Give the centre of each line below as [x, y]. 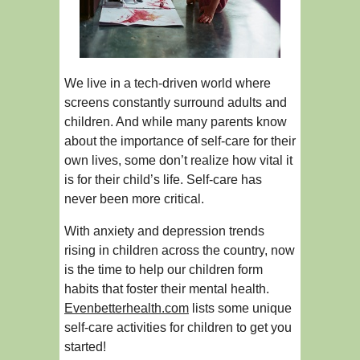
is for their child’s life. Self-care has [163, 180]
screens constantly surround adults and [176, 103]
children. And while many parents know [176, 122]
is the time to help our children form [164, 270]
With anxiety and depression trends [164, 231]
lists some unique [240, 309]
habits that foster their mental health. [167, 289]
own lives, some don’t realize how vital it [178, 161]
